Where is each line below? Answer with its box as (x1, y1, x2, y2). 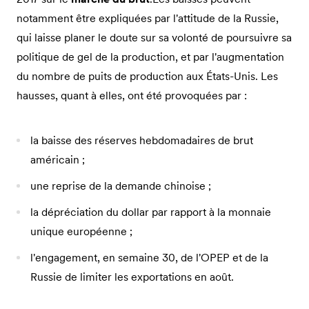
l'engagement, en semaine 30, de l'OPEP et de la (30, 250, 268, 264)
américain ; (30, 152, 85, 166)
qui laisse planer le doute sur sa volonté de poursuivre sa (17, 30, 292, 44)
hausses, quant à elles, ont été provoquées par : (17, 88, 247, 102)
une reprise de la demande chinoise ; (30, 178, 211, 192)
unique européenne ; (30, 223, 132, 238)
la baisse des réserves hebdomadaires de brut (30, 132, 253, 147)
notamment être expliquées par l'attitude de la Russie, (17, 10, 279, 25)
